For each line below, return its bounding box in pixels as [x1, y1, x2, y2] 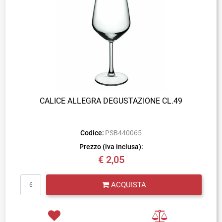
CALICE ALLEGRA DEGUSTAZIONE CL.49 [40, 96, 182, 106]
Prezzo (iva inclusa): [79, 143, 143, 151]
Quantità [97, 175, 124, 183]
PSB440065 [105, 129, 142, 137]
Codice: [80, 129, 104, 137]
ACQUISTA [111, 180, 146, 189]
